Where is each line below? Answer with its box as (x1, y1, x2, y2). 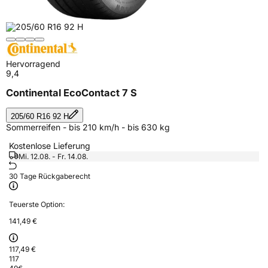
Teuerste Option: (9, 199, 65, 209)
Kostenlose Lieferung (9, 140, 90, 151)
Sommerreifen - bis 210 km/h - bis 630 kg (6, 121, 170, 132)
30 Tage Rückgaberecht (9, 171, 90, 181)
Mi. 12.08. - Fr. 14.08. (19, 151, 88, 161)
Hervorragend (6, 59, 60, 69)
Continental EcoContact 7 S (6, 87, 137, 99)
